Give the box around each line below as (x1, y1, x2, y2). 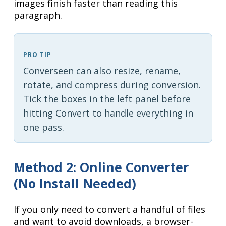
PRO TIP (23, 50, 51, 60)
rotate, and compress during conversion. (23, 79, 201, 91)
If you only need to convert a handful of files (14, 203, 206, 216)
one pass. (23, 121, 64, 134)
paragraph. (14, 9, 63, 22)
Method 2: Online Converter (14, 158, 189, 176)
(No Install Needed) (14, 175, 137, 192)
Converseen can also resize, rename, (23, 65, 181, 77)
